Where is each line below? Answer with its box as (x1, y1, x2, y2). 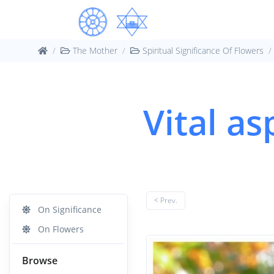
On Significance (31, 204, 102, 215)
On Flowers (31, 223, 84, 235)
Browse (22, 254, 57, 267)
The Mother (70, 45, 117, 56)
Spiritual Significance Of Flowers (140, 45, 264, 56)
